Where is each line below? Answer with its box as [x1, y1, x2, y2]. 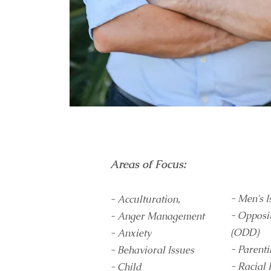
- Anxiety [110, 227, 151, 240]
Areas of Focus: [110, 157, 186, 171]
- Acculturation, [110, 193, 180, 206]
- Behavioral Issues [110, 244, 194, 256]
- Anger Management [110, 210, 204, 223]
